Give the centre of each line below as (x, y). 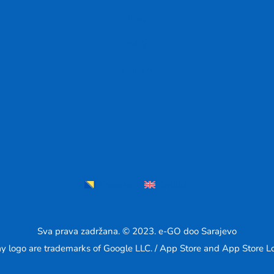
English (174, 184)
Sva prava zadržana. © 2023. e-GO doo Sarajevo (137, 231)
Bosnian (116, 184)
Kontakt (137, 69)
